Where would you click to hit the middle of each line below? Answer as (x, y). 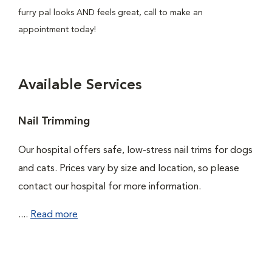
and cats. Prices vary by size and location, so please (129, 169)
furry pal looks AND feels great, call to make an (110, 13)
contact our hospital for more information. (110, 187)
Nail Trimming (54, 121)
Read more (54, 215)
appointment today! (57, 30)
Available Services (80, 86)
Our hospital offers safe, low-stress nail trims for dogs (135, 151)
